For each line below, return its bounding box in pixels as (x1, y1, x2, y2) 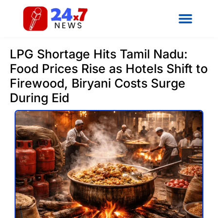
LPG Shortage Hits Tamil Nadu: (10, 46, 188, 61)
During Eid (10, 90, 69, 105)
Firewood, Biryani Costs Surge (10, 75, 185, 91)
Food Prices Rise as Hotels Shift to (10, 61, 208, 76)
